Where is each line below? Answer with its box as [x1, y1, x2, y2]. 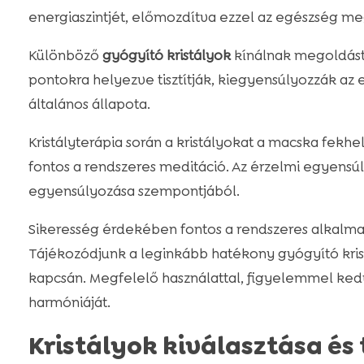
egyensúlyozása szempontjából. [28, 182, 240, 201]
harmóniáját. [28, 293, 110, 312]
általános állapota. [28, 95, 150, 114]
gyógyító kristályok [102, 46, 231, 65]
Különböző [28, 46, 102, 65]
